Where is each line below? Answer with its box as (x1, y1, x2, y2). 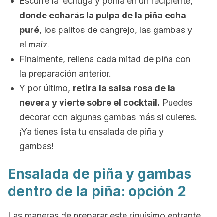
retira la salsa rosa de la (73, 83, 175, 93)
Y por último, (19, 83, 73, 93)
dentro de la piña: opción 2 (8, 183, 186, 200)
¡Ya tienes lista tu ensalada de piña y (19, 126, 164, 137)
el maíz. (19, 39, 50, 49)
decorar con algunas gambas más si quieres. (19, 112, 197, 122)
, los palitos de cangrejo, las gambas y (39, 25, 192, 35)
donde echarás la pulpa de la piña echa (19, 10, 186, 20)
